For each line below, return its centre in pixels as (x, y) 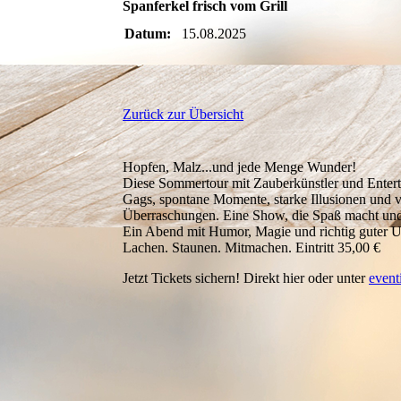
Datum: (148, 33)
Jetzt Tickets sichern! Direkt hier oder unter (246, 277)
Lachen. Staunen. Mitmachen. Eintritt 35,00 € (252, 247)
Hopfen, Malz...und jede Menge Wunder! (239, 166)
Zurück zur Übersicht (183, 114)
